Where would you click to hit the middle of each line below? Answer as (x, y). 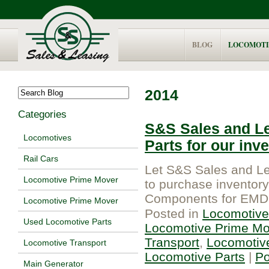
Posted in (174, 213)
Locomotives (47, 138)
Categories (42, 114)
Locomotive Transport (65, 243)
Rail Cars (41, 159)
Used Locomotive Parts (68, 222)
